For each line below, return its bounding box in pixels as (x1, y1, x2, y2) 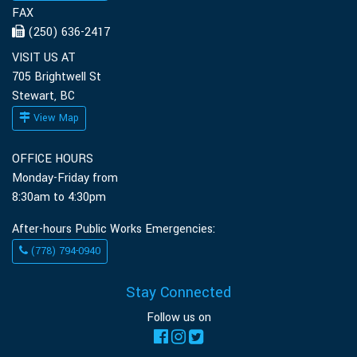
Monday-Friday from (12, 170, 118, 187)
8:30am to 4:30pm (12, 189, 106, 206)
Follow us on (146, 309, 211, 327)
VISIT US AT (12, 49, 76, 67)
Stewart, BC (12, 88, 75, 105)
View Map (30, 111, 79, 126)
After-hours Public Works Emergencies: (12, 221, 215, 238)
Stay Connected (126, 282, 231, 304)
